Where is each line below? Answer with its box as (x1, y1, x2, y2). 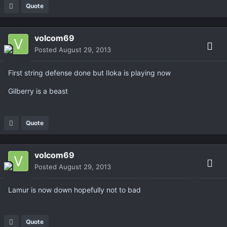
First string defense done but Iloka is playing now (8, 68, 171, 78)
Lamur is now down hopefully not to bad (8, 185, 141, 195)
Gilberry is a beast (8, 87, 68, 96)
